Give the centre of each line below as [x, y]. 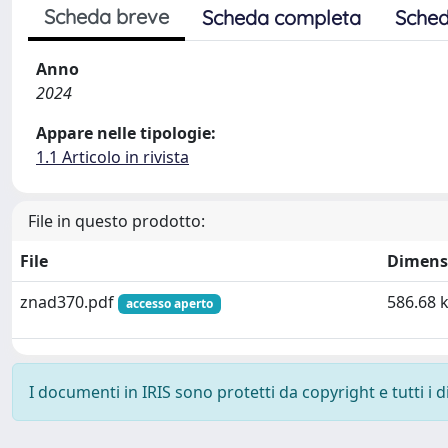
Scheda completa [281, 17]
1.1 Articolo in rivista [112, 157]
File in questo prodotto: [116, 221]
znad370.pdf [69, 302]
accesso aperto [169, 303]
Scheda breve [106, 16]
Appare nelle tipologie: [126, 133]
